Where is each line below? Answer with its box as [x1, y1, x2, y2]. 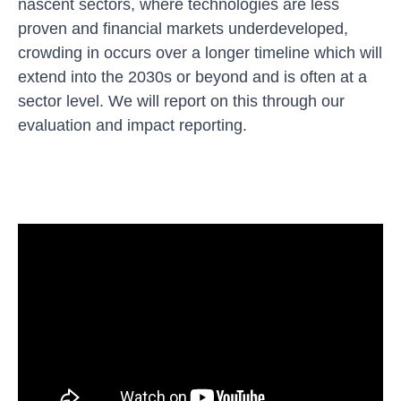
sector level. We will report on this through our [18, 91, 345, 110]
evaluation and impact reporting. [18, 115, 247, 134]
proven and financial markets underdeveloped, [18, 19, 348, 38]
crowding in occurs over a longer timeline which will [18, 43, 382, 62]
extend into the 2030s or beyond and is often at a [18, 67, 367, 86]
